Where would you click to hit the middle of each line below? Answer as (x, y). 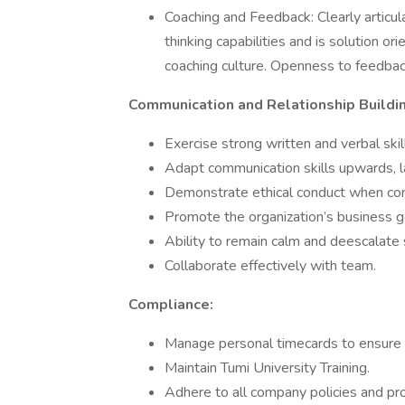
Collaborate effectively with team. (270, 266)
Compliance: (171, 305)
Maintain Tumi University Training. (267, 368)
